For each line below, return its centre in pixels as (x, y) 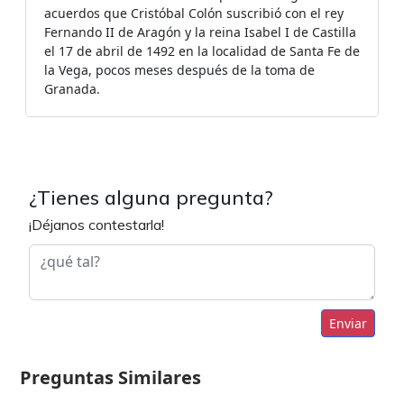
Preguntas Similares (110, 377)
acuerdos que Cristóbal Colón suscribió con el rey (194, 13)
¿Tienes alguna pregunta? (151, 197)
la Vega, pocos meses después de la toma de (179, 70)
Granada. (72, 89)
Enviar (348, 323)
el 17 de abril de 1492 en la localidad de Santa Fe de (202, 51)
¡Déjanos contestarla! (96, 225)
